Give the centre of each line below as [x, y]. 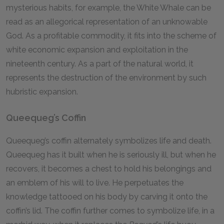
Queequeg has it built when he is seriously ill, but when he [111, 155]
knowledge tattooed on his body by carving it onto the [107, 197]
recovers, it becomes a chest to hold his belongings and [109, 169]
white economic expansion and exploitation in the [97, 50]
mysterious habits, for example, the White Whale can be [108, 8]
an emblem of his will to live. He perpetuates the [95, 183]
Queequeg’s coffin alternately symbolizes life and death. [109, 141]
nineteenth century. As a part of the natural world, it [100, 64]
